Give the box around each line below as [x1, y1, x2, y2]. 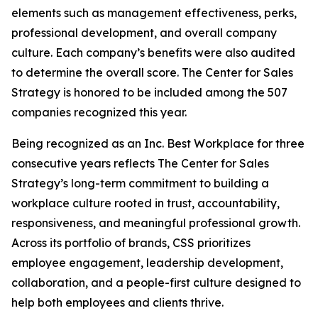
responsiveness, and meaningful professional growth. [11, 216, 300, 231]
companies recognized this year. [11, 105, 187, 120]
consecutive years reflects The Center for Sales [11, 156, 269, 171]
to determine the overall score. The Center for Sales [11, 65, 293, 80]
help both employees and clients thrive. [11, 295, 224, 310]
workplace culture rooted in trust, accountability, [11, 196, 280, 211]
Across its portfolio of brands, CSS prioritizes [11, 236, 251, 251]
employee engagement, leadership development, [11, 256, 283, 270]
